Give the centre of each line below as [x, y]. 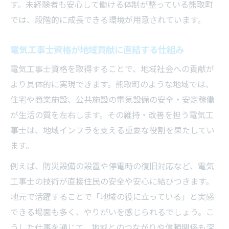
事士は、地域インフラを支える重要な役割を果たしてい [112, 130]
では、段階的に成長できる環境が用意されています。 [108, 20]
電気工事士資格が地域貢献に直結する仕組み [97, 50]
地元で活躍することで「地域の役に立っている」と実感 [112, 197]
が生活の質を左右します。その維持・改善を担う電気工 [112, 115]
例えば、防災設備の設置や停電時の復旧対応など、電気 [112, 166]
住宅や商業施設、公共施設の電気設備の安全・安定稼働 [112, 100]
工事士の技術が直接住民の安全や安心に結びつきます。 [112, 181]
